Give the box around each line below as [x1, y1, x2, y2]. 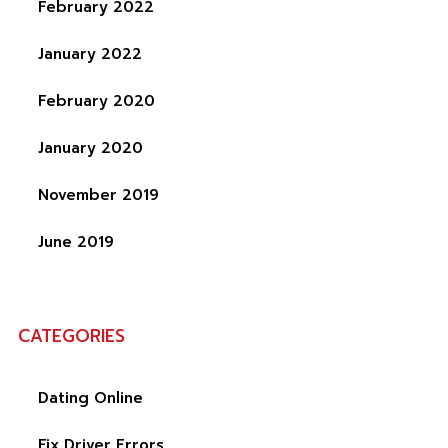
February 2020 [37, 90, 155, 112]
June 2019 [37, 231, 114, 253]
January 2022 [37, 43, 142, 65]
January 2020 [37, 137, 143, 159]
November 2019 [37, 184, 159, 206]
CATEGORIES [17, 323, 125, 349]
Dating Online [37, 387, 143, 409]
